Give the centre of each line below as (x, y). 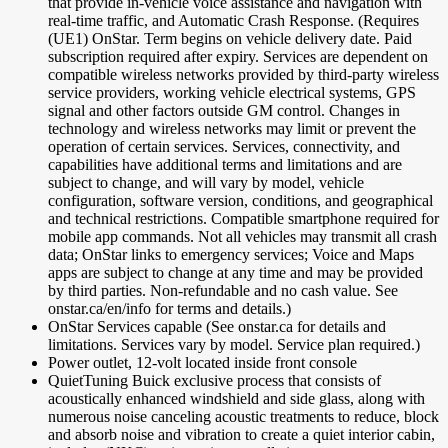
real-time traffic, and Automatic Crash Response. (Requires (233, 20)
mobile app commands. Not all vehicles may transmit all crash (242, 236)
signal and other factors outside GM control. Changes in (224, 110)
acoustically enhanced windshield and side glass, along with (236, 398)
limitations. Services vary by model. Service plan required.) (234, 344)
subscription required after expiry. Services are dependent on (238, 56)
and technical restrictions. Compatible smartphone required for (243, 218)
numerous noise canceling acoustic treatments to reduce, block (243, 416)
